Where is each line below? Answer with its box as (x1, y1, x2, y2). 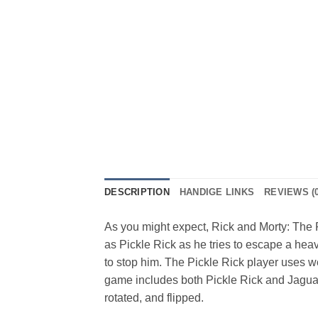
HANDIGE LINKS (179, 186, 255, 197)
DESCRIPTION (104, 186, 170, 197)
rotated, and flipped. (104, 291, 204, 304)
